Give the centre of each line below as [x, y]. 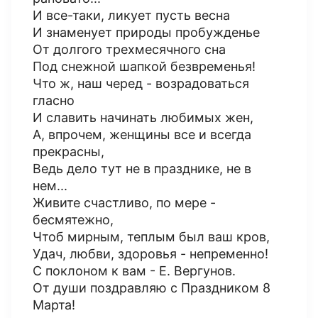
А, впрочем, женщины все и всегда [142, 135]
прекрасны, [68, 152]
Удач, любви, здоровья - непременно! [150, 254]
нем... [50, 186]
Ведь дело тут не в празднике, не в [142, 169]
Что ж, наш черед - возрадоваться [141, 83]
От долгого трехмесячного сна [129, 49]
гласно [54, 100]
